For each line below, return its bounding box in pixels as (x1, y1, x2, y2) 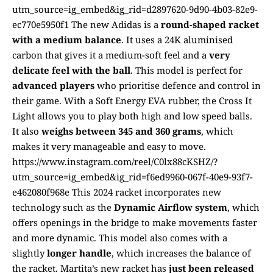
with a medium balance (12, 34, 121, 46)
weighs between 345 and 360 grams (41, 125, 201, 138)
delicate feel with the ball (12, 64, 130, 77)
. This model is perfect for (130, 64, 243, 77)
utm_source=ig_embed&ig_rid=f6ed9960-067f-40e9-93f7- (12, 171, 253, 183)
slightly (12, 247, 47, 260)
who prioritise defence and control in (94, 79, 261, 92)
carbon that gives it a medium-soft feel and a (12, 49, 209, 62)
